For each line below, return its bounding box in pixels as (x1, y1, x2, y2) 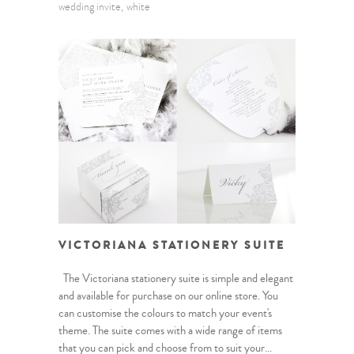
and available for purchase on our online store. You (58, 288, 278, 305)
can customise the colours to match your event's (58, 305, 272, 322)
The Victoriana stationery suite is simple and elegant (58, 270, 293, 288)
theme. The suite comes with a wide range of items (58, 322, 282, 340)
